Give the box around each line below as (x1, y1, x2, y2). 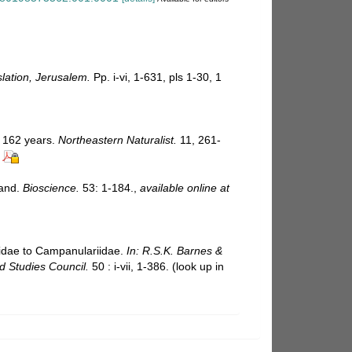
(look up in (169, 259, 224, 273)
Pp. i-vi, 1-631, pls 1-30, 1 (90, 70, 222, 83)
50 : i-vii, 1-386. (89, 259, 169, 273)
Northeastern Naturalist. (58, 133, 177, 146)
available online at (140, 181, 229, 194)
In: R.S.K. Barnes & (126, 244, 222, 257)
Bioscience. (23, 181, 79, 194)
